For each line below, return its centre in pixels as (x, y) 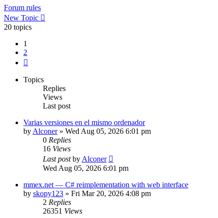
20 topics (18, 27)
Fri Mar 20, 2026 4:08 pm (111, 193)
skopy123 (48, 193)
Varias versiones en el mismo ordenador (84, 122)
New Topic (21, 18)
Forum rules (22, 7)
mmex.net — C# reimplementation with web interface (106, 184)
